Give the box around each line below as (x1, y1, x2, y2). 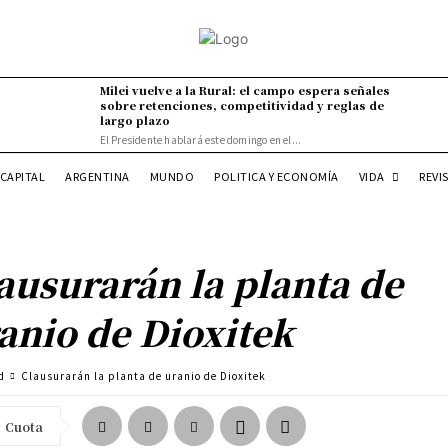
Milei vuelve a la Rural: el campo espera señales (99, 82, 390, 98)
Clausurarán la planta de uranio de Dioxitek (21, 367, 267, 383)
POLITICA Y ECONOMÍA (214, 167, 339, 184)
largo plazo (99, 112, 170, 128)
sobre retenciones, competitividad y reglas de (99, 97, 384, 113)
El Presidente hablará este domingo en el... (99, 132, 302, 147)
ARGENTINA (65, 167, 130, 184)
